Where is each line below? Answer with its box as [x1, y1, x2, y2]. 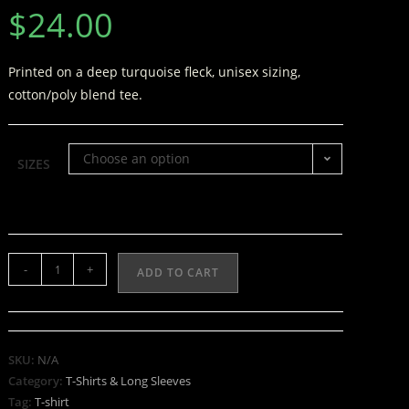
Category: [8, 372, 67, 389]
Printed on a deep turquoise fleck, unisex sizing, [8, 63, 301, 80]
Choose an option [83, 150, 191, 167]
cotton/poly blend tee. [8, 86, 143, 103]
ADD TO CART [137, 265, 220, 280]
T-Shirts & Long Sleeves [66, 372, 192, 389]
